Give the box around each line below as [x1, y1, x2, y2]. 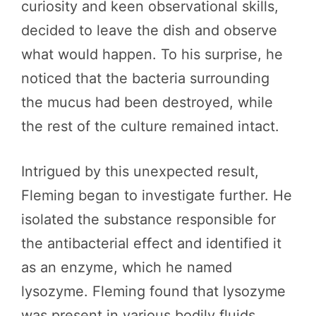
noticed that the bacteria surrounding [21, 70, 269, 87]
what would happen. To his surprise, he [21, 46, 283, 63]
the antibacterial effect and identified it [21, 235, 281, 252]
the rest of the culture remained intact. [21, 118, 279, 135]
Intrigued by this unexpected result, [21, 163, 259, 180]
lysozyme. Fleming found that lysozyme [21, 283, 286, 300]
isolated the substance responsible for [21, 211, 276, 228]
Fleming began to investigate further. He [21, 187, 292, 204]
